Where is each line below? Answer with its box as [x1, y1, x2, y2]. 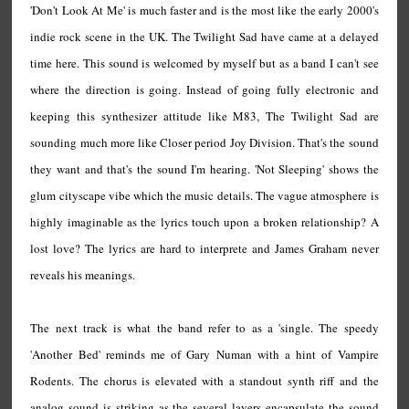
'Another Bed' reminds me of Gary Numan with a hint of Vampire [30, 346, 379, 362]
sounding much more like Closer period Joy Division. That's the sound [30, 134, 379, 151]
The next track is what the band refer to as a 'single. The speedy [30, 320, 379, 336]
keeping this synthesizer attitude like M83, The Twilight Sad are [30, 108, 379, 124]
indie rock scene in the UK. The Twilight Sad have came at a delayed [30, 28, 379, 45]
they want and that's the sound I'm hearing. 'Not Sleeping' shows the [30, 161, 379, 177]
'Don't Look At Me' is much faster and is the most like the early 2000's [30, 2, 379, 18]
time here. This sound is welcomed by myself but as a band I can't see [30, 55, 379, 71]
